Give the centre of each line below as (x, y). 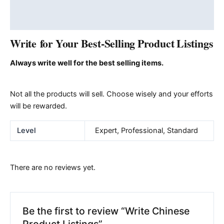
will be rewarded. (38, 106)
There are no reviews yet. (53, 168)
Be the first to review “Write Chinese (106, 211)
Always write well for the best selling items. (87, 63)
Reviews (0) (31, 21)
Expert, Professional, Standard (146, 131)
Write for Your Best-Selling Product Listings (112, 43)
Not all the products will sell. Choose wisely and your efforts (111, 94)
